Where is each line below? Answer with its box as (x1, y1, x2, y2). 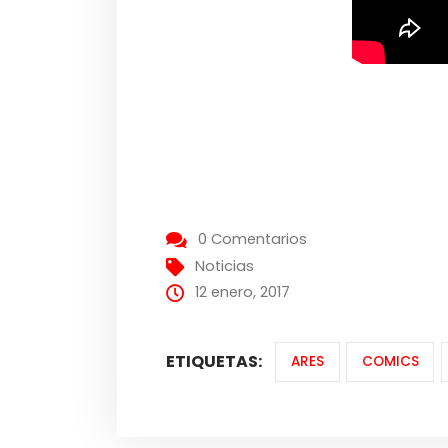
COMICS (361, 352, 419, 372)
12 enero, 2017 (195, 282, 291, 303)
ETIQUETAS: (166, 349, 263, 373)
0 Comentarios (198, 229, 308, 250)
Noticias (195, 256, 255, 277)
